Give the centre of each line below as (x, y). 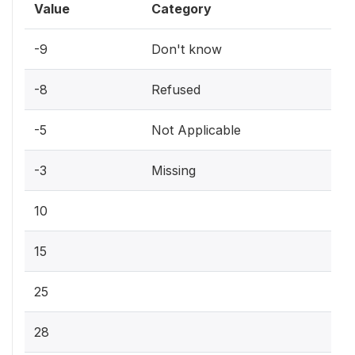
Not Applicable (196, 130)
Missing (174, 170)
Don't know (187, 49)
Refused (176, 90)
